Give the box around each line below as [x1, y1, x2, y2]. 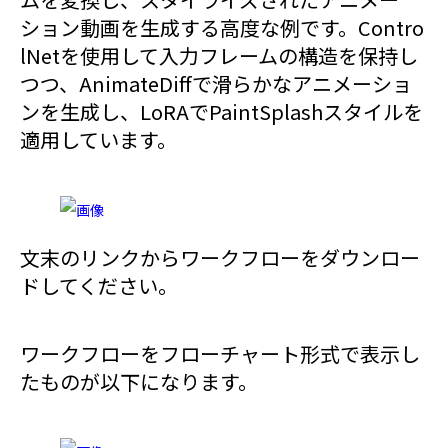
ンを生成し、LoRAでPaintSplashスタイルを [20, 97, 423, 127]
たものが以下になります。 [20, 367, 258, 397]
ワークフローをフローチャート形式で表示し [20, 339, 420, 369]
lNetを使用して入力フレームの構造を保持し [20, 41, 418, 71]
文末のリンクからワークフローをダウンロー [20, 243, 420, 273]
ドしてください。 [20, 271, 178, 301]
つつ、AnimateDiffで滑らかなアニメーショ [20, 69, 412, 99]
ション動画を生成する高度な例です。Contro [20, 13, 424, 43]
